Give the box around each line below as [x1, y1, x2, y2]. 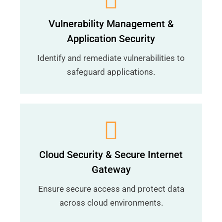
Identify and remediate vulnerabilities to [37, 53, 185, 63]
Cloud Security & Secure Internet [39, 149, 183, 161]
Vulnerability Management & [48, 18, 174, 30]
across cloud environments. [59, 198, 163, 208]
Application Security [67, 33, 155, 45]
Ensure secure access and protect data [38, 184, 184, 194]
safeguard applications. [67, 67, 155, 77]
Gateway [91, 164, 131, 175]
